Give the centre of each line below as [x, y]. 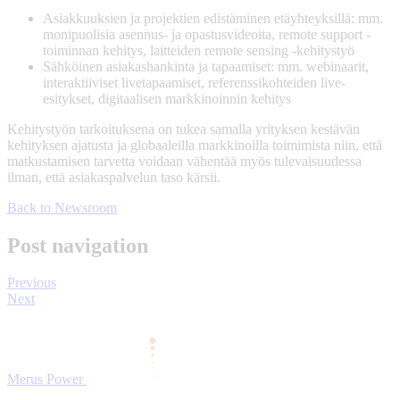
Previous [32, 283]
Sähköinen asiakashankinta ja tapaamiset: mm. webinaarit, [206, 66]
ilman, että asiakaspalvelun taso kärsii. [114, 177]
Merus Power [45, 379]
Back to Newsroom [62, 207]
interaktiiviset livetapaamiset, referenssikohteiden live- [194, 82]
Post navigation [78, 245]
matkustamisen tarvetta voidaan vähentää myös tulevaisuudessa [184, 161]
